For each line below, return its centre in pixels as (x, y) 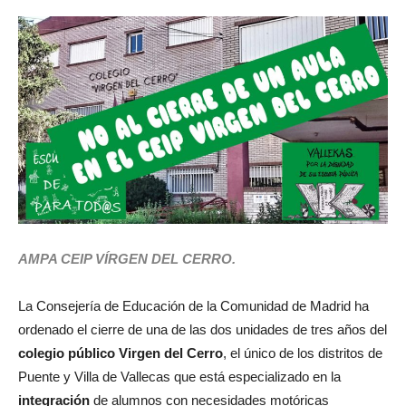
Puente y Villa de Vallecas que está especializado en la (179, 377)
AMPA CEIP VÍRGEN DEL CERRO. (127, 259)
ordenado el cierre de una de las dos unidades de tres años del (203, 330)
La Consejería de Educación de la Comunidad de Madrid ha (193, 306)
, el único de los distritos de (303, 353)
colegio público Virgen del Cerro (121, 353)
